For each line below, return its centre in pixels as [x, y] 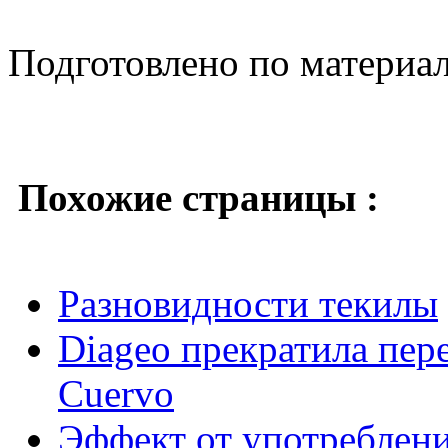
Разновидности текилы [248, 303]
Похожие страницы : [198, 197]
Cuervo [116, 393]
